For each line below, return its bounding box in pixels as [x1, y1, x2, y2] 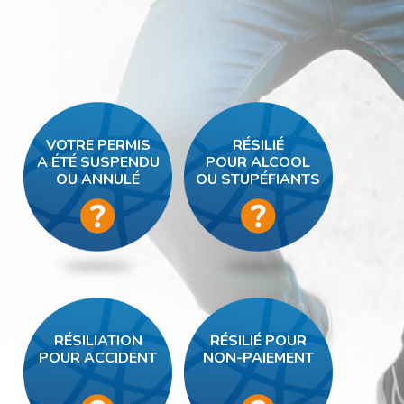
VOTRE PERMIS [45, 135, 151, 155]
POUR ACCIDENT [39, 348, 158, 368]
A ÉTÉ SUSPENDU [36, 152, 160, 172]
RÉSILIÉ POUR [209, 331, 307, 351]
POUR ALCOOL [206, 152, 311, 172]
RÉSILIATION [53, 331, 142, 351]
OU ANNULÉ [56, 170, 141, 189]
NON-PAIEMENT [202, 348, 314, 368]
